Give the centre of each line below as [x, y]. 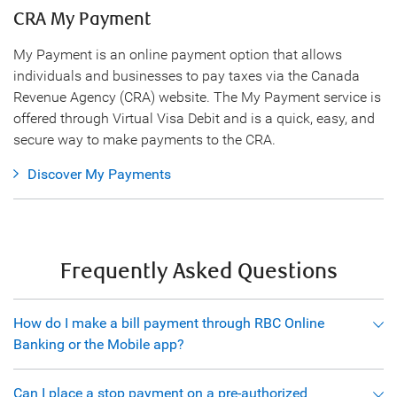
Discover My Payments [99, 174]
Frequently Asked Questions [198, 272]
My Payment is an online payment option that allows [178, 54]
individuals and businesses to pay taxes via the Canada [187, 75]
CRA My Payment [82, 19]
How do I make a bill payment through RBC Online [169, 323]
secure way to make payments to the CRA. [144, 139]
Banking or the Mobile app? [99, 345]
